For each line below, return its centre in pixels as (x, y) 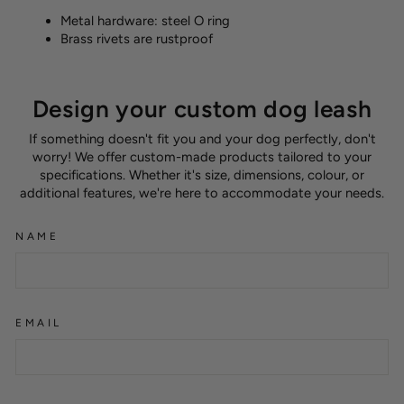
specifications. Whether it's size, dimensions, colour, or (202, 174)
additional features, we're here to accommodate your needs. (202, 193)
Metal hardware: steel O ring (145, 20)
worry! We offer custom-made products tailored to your (202, 156)
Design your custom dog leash (202, 109)
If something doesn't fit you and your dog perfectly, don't (202, 138)
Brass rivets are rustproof (137, 38)
